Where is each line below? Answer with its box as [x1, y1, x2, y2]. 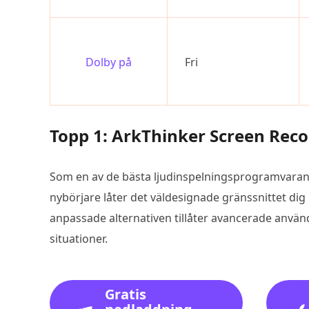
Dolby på [86, 54, 132, 70]
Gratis [105, 285, 146, 303]
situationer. [50, 231, 108, 246]
